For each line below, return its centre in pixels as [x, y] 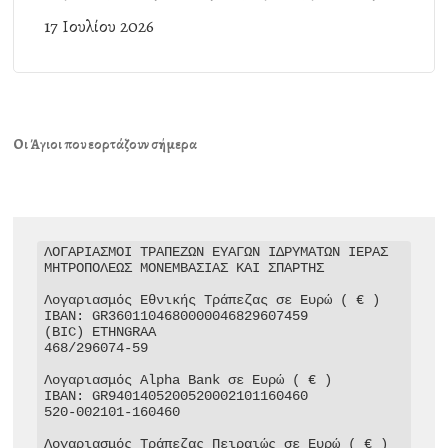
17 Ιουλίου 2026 [99, 25]
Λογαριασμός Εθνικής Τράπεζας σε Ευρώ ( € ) [212, 300]
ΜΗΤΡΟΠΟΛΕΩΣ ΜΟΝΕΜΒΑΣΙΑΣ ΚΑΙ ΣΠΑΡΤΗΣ [184, 268]
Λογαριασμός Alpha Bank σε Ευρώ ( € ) [188, 380]
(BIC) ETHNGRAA [100, 332]
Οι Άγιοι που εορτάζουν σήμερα [105, 144]
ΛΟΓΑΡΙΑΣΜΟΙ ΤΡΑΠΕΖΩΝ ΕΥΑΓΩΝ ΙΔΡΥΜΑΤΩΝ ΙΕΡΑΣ [216, 252]
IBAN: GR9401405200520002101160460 [176, 396]
